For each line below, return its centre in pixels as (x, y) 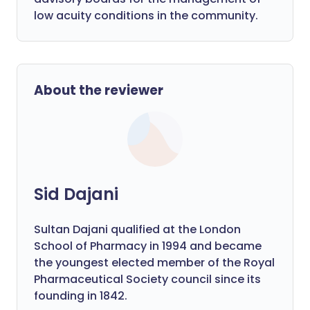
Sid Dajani (76, 194)
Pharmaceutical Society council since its (147, 279)
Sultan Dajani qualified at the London (137, 229)
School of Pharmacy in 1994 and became (148, 246)
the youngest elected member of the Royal (154, 263)
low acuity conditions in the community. (146, 16)
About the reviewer (99, 90)
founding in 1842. (81, 296)
